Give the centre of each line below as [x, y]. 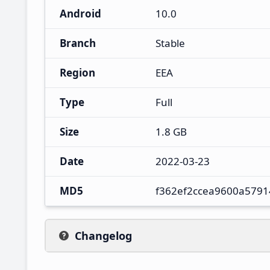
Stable [170, 43]
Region [77, 72]
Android [80, 13]
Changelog [103, 235]
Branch [78, 43]
